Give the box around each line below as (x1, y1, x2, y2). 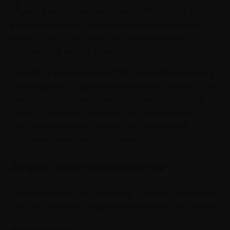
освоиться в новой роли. (10, 46, 117, 56)
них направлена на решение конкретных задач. (10, 201, 217, 212)
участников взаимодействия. (10, 134, 138, 144)
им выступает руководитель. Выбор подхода (10, 94, 204, 104)
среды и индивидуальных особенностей (10, 121, 189, 131)
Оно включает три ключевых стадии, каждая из (10, 188, 216, 198)
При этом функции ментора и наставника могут (10, 67, 218, 78)
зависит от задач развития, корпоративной (10, 107, 197, 118)
